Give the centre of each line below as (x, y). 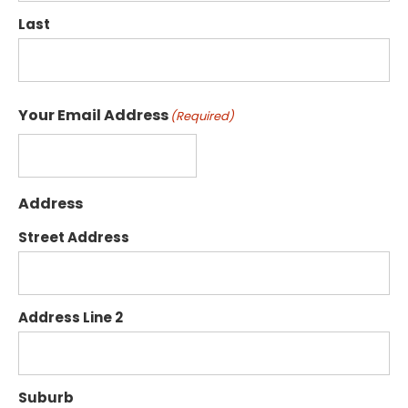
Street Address (74, 238)
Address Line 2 (71, 318)
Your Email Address (93, 116)
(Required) (202, 117)
